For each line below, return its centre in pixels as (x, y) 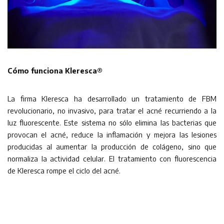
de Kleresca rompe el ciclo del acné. (64, 170)
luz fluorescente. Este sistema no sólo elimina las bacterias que (112, 122)
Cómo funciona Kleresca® (55, 70)
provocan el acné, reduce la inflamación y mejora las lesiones (112, 134)
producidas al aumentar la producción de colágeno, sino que (112, 146)
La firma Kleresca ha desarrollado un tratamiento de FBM (112, 98)
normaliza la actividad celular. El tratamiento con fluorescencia (112, 158)
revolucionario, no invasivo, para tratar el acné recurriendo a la (112, 110)
